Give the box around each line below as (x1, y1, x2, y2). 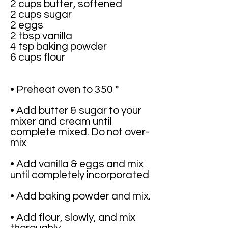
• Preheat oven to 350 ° (10, 84, 119, 95)
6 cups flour (10, 52, 65, 63)
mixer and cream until (10, 116, 112, 127)
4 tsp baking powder (10, 41, 107, 52)
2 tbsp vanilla (10, 31, 72, 41)
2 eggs (10, 20, 43, 31)
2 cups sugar (10, 9, 72, 20)
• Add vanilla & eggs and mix (10, 159, 144, 169)
